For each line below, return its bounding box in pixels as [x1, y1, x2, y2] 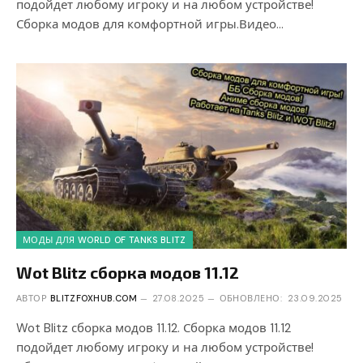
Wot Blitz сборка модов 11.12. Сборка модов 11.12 [16, 320, 291, 337]
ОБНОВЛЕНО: [219, 293, 282, 305]
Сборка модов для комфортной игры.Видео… [16, 15, 284, 32]
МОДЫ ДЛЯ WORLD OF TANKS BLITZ [23, 234, 186, 246]
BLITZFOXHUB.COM [49, 293, 138, 305]
